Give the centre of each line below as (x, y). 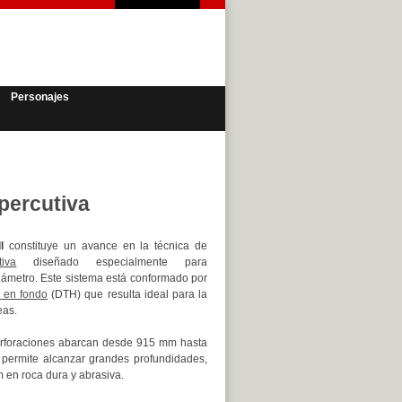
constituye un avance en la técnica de (106, 246)
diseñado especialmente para (112, 262)
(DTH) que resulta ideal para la (128, 294)
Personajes (40, 97)
